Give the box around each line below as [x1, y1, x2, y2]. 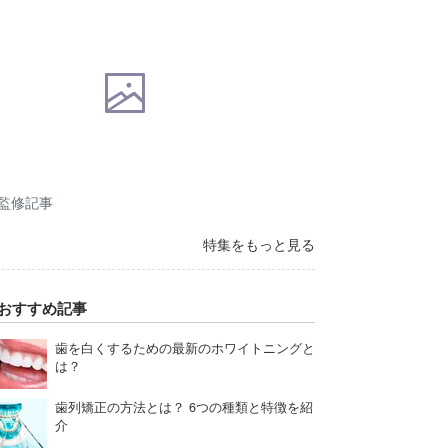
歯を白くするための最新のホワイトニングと [55, 339, 315, 358]
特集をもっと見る [202, 234, 315, 255]
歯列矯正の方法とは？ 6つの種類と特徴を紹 [55, 398, 313, 417]
